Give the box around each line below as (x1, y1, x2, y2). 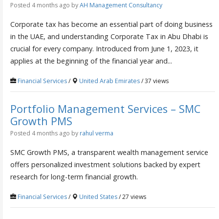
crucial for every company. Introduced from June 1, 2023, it (10, 44, 198, 53)
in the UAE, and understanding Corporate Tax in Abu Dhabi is (10, 31, 208, 41)
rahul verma (79, 129, 113, 137)
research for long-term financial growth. (10, 172, 138, 181)
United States (79, 192, 117, 201)
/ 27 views (117, 192, 146, 201)
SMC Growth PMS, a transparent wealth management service (10, 147, 208, 157)
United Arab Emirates (79, 76, 140, 85)
